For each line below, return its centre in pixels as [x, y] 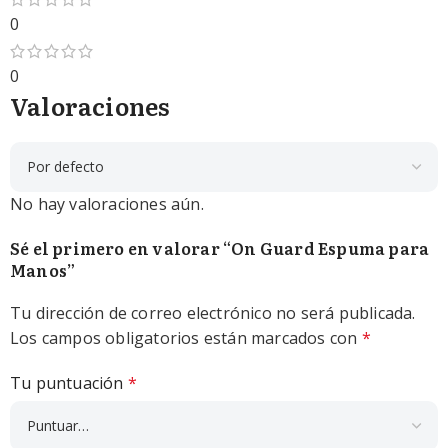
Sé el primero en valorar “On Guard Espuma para [220, 247]
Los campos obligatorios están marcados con [186, 337]
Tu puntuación [69, 382]
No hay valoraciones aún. [107, 203]
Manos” [43, 269]
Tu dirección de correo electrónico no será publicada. [213, 312]
